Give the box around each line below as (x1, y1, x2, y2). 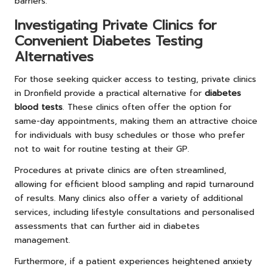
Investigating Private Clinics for (15, 15, 217, 36)
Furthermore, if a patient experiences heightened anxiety (15, 255, 252, 268)
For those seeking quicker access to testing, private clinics (15, 73, 256, 86)
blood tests (15, 101, 63, 114)
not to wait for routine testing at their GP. (15, 143, 189, 156)
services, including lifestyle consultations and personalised (15, 206, 254, 219)
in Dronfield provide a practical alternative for (15, 87, 205, 100)
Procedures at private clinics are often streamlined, (15, 164, 226, 177)
